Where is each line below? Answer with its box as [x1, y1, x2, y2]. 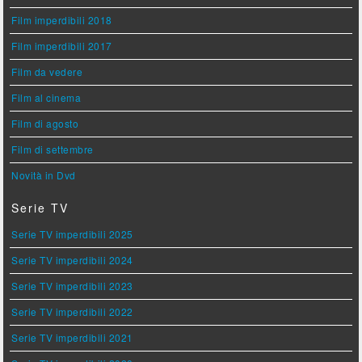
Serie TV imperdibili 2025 [11, 227, 133, 242]
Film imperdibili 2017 [11, 39, 112, 53]
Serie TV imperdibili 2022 [11, 305, 133, 319]
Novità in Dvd [11, 168, 76, 183]
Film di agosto [11, 116, 79, 131]
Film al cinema [11, 90, 82, 105]
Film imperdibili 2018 [11, 13, 112, 27]
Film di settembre [11, 142, 94, 157]
